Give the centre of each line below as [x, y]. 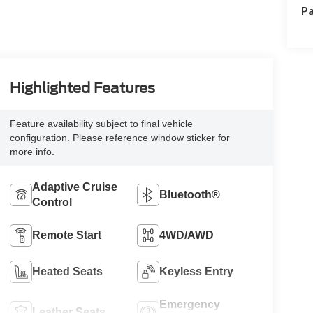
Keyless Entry [197, 271]
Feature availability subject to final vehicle [101, 123]
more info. [32, 151]
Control [52, 202]
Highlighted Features [82, 88]
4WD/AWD [187, 235]
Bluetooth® [190, 194]
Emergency [190, 304]
